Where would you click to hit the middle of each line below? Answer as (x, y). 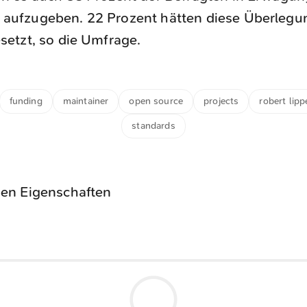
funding (26, 101)
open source (156, 101)
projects (221, 101)
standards (153, 125)
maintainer (86, 101)
